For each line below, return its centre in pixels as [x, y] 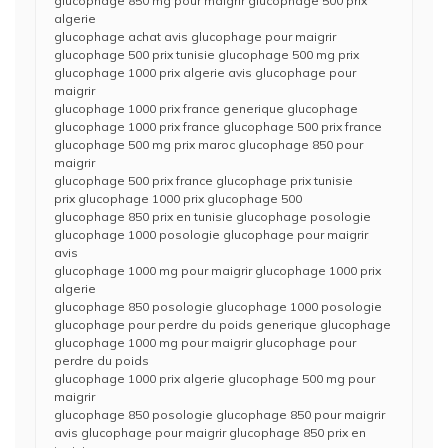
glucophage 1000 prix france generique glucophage [206, 108]
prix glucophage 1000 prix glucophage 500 [178, 198]
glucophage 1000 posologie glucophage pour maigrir [211, 234]
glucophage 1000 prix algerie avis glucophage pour [205, 72]
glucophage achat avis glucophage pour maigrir [195, 36]
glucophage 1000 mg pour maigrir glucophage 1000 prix [217, 270]
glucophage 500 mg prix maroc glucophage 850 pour [208, 144]
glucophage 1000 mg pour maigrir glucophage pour [205, 342]
